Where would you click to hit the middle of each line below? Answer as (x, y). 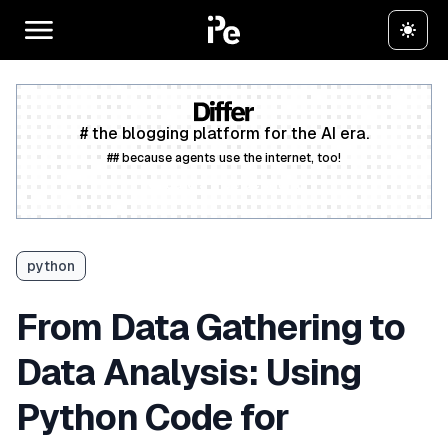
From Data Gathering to (211, 328)
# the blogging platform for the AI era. (224, 134)
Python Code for (153, 418)
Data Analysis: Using (189, 373)
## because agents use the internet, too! (224, 158)
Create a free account (224, 184)
